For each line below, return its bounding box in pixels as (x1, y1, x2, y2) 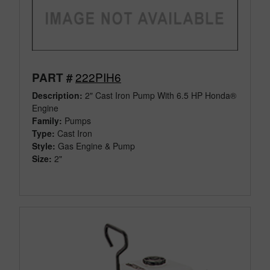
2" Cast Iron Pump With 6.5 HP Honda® (83, 89, 236, 101)
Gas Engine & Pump (58, 139, 135, 152)
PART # (32, 69, 73, 86)
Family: (32, 114, 62, 127)
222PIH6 (75, 68, 121, 85)
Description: (32, 89, 83, 101)
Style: (32, 139, 55, 152)
